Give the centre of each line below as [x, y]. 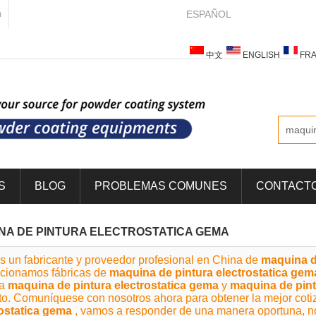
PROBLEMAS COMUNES [161, 186]
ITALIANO [284, 76]
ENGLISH [261, 55]
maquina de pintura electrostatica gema [113, 285]
